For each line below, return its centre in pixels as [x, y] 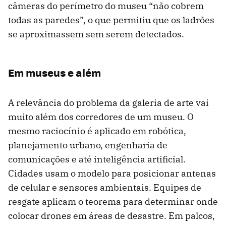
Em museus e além [54, 73]
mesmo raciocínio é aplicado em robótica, [97, 131]
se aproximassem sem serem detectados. [96, 34]
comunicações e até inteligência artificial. [97, 159]
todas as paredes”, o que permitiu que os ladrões [111, 20]
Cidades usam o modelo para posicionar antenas [112, 174]
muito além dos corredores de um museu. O [101, 117]
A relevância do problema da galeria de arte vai [108, 103]
